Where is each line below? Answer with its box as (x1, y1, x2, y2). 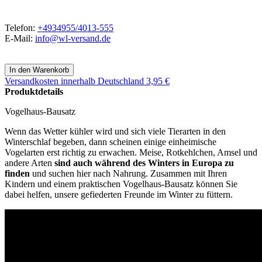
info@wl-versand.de (35, 33, 111, 44)
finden (5, 168, 30, 179)
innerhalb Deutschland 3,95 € (58, 76, 170, 87)
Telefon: (5, 23, 37, 33)
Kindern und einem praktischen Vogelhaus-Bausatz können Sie (5, 179, 237, 189)
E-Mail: (5, 33, 35, 44)
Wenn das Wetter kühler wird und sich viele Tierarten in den (5, 126, 226, 137)
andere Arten (5, 158, 54, 168)
